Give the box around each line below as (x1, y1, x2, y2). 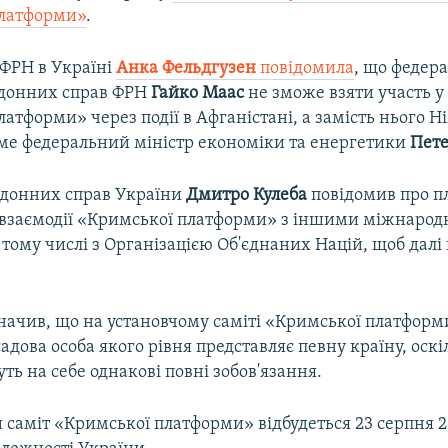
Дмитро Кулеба (186, 185, 308, 205)
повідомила (260, 58, 355, 78)
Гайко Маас (151, 83, 245, 103)
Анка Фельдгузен (116, 58, 261, 78)
